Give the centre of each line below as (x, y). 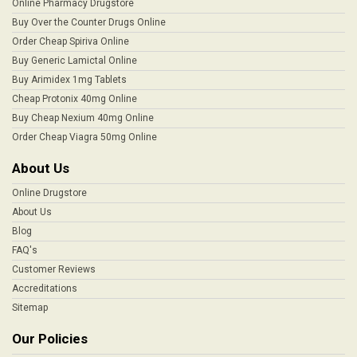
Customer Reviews (54, 269)
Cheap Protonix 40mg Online (75, 99)
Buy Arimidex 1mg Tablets (69, 80)
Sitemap (30, 308)
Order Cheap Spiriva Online (71, 41)
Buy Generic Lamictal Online (75, 61)
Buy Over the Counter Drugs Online (89, 22)
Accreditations (45, 288)
